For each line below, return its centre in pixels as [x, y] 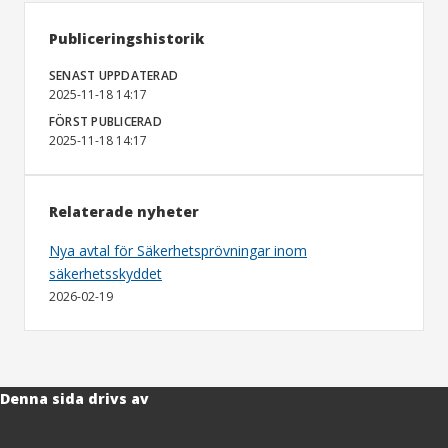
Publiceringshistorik [126, 38]
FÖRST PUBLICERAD [105, 121]
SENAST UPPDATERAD [114, 75]
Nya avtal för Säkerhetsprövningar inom [178, 250]
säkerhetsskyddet [105, 273]
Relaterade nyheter [124, 211]
